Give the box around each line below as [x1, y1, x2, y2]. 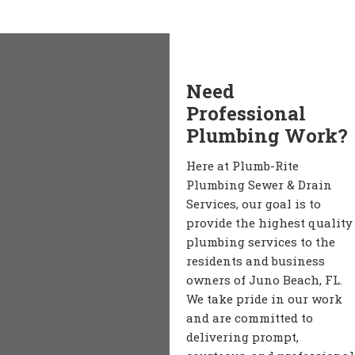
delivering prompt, [186, 329, 299, 345]
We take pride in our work [186, 291, 342, 307]
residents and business [186, 253, 325, 269]
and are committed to [186, 310, 313, 326]
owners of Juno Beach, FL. [186, 272, 342, 288]
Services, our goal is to [186, 196, 321, 212]
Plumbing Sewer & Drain [186, 177, 332, 193]
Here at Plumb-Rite [186, 158, 299, 174]
